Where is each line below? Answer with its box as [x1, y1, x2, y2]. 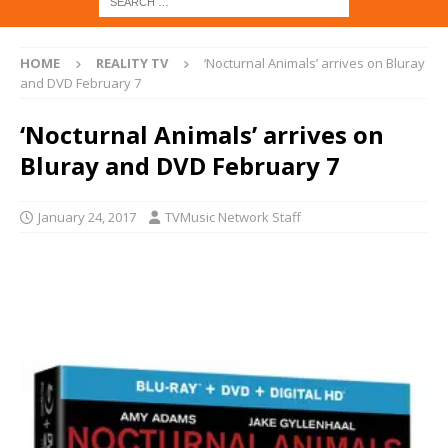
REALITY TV [96, 54, 168, 73]
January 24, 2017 [38, 208, 136, 227]
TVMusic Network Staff [165, 208, 301, 227]
